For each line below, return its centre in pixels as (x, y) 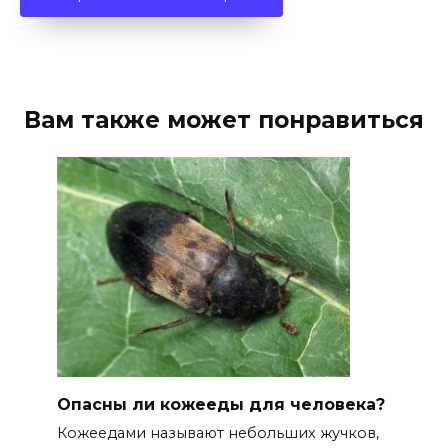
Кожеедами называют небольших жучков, (217, 433)
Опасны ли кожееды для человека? (220, 404)
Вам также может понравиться (224, 119)
